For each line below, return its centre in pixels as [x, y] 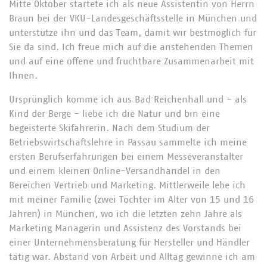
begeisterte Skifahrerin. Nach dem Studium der [109, 128]
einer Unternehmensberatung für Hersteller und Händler [129, 243]
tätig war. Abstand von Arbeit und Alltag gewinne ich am [132, 257]
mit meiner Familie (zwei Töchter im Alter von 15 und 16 [131, 200]
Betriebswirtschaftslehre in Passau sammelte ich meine [128, 142]
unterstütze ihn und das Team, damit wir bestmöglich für [133, 33]
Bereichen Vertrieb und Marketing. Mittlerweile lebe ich [127, 185]
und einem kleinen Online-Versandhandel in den [115, 171]
